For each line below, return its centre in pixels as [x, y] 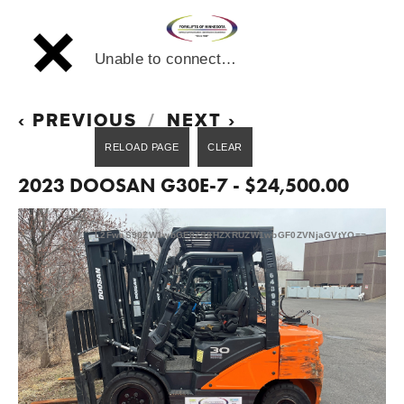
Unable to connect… [166, 59]
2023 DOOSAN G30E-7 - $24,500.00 [184, 185]
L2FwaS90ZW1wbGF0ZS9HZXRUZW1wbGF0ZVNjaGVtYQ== [231, 235]
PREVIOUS [85, 119]
